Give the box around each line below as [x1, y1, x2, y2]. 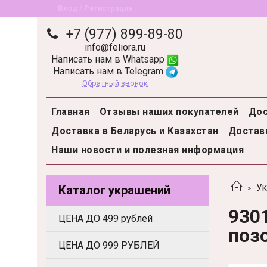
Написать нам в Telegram [52, 65, 166, 77]
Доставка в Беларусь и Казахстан [51, 125, 219, 137]
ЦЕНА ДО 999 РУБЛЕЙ [58, 239, 160, 251]
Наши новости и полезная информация [51, 144, 244, 156]
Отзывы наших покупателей [99, 106, 239, 118]
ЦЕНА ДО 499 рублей [58, 212, 153, 224]
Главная [51, 106, 90, 118]
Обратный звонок [82, 78, 148, 88]
